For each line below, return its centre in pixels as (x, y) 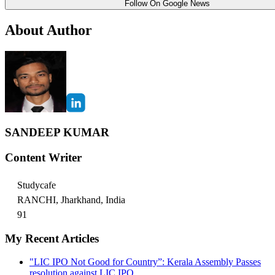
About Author (48, 30)
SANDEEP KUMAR (57, 133)
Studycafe (37, 185)
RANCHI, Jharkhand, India (71, 199)
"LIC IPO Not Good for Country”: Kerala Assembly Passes (145, 262)
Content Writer (43, 158)
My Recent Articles (52, 238)
